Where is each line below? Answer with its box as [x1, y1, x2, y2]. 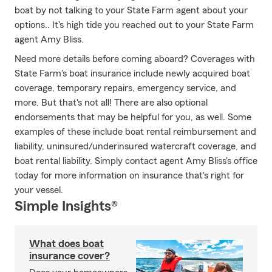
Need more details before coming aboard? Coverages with [15, 54, 255, 64]
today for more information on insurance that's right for [15, 171, 244, 180]
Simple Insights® [15, 199, 118, 214]
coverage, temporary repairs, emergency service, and [15, 83, 236, 93]
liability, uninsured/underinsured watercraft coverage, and [15, 141, 256, 151]
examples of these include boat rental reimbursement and [15, 127, 256, 137]
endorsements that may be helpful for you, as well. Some [15, 112, 251, 122]
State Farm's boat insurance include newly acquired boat [15, 69, 250, 78]
